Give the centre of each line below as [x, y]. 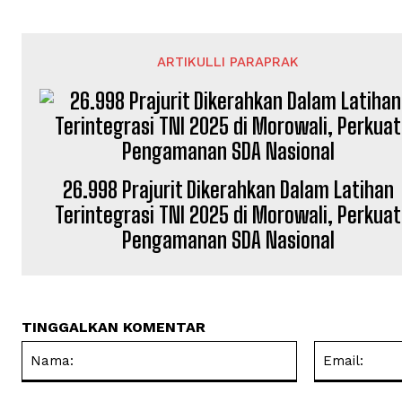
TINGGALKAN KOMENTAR [114, 327]
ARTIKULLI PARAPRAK [228, 62]
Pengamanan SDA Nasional [228, 240]
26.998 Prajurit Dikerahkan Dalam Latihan [228, 190]
